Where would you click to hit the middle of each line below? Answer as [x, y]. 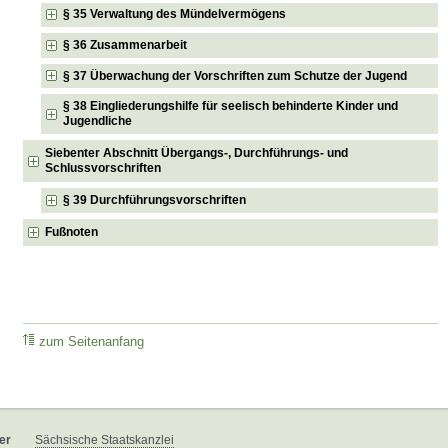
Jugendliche [98, 121]
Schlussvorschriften [103, 168]
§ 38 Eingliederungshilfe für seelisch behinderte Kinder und [231, 106]
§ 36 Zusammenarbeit [125, 45]
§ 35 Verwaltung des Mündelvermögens [175, 14]
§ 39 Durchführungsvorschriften [155, 199]
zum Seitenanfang [92, 342]
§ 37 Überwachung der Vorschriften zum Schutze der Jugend [235, 75]
